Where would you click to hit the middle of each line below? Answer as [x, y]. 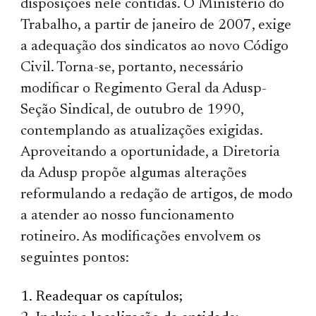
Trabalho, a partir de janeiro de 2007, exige [156, 25]
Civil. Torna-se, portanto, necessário [132, 68]
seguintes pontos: [75, 258]
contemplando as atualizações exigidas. [142, 131]
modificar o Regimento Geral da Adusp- [144, 89]
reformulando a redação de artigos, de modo [157, 195]
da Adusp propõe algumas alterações [134, 174]
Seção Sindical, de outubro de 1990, [132, 110]
